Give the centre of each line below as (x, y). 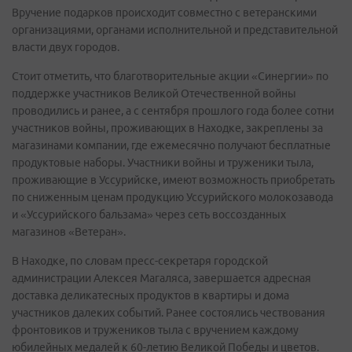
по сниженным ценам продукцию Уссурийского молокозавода (172, 197)
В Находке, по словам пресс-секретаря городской (140, 261)
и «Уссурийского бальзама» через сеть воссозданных (149, 214)
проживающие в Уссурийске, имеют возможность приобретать (173, 180)
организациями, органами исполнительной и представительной (175, 30)
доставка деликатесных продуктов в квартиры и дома (150, 295)
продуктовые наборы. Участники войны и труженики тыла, (163, 163)
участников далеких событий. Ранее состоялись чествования (169, 313)
